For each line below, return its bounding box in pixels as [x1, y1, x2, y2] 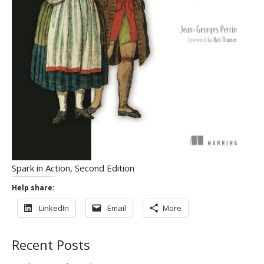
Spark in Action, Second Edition [12, 161, 134, 174]
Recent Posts [12, 236, 90, 254]
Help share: [12, 182, 55, 193]
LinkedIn [39, 202, 69, 213]
